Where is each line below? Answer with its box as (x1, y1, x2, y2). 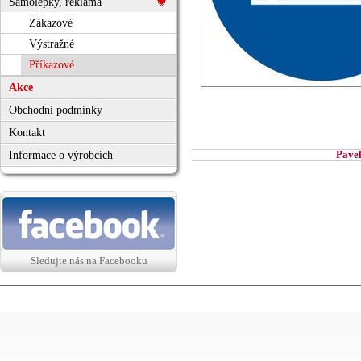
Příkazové (29, 59, 74, 71)
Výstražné (29, 38, 74, 50)
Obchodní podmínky (9, 104, 102, 116)
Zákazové (29, 17, 73, 29)
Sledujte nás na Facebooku (30, 255, 147, 267)
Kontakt (9, 127, 45, 139)
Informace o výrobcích (9, 149, 113, 161)
